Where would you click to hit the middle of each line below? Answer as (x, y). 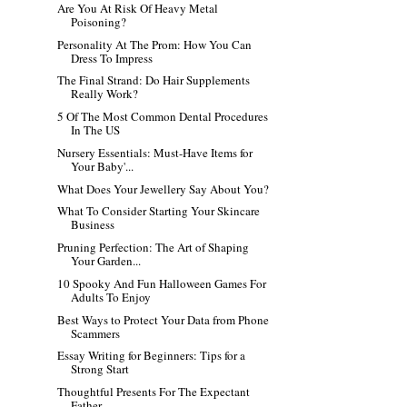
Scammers (96, 333)
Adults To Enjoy (111, 297)
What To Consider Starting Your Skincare (159, 211)
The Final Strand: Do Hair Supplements (154, 80)
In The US (96, 130)
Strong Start (100, 369)
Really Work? (105, 94)
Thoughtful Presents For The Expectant (154, 392)
